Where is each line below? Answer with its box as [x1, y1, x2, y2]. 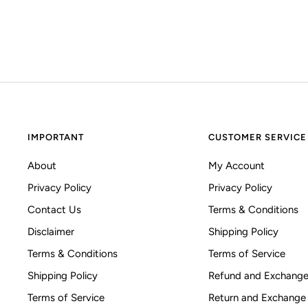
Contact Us [27, 203, 81, 217]
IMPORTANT [27, 132, 84, 143]
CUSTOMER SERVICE [208, 132, 307, 143]
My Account [208, 159, 265, 173]
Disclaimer [27, 225, 74, 239]
